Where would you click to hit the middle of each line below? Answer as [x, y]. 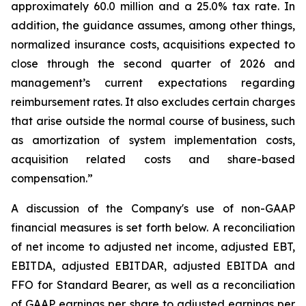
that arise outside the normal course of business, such [153, 121]
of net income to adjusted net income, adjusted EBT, [153, 247]
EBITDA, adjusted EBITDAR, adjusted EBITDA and [153, 266]
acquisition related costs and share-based [153, 159]
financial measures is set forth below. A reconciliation [153, 227]
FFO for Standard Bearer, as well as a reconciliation [153, 285]
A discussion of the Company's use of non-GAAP [153, 208]
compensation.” [52, 178]
